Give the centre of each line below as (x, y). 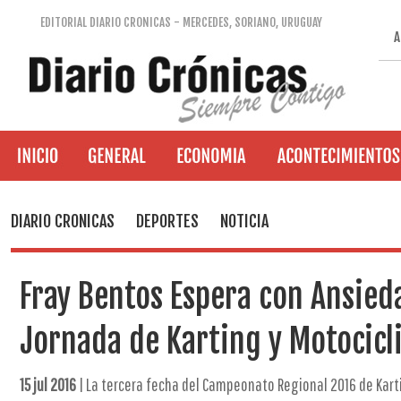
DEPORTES (167, 221)
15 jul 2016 (48, 384)
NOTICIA (244, 221)
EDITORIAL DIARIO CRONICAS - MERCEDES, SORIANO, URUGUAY (182, 22)
